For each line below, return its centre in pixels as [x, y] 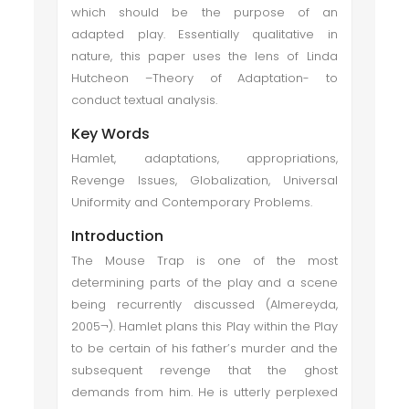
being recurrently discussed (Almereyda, [204, 304]
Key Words [111, 134]
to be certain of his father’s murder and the [204, 348]
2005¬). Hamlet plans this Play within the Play [204, 326]
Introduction [118, 236]
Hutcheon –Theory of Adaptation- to [204, 78]
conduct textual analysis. [148, 100]
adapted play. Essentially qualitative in [204, 34]
